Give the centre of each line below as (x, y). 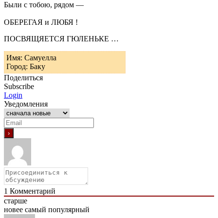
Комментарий (32, 191)
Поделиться (23, 77)
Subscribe (19, 86)
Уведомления (26, 104)
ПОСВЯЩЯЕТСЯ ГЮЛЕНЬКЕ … (61, 38)
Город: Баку (26, 66)
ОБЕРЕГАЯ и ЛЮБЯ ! (41, 22)
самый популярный (57, 209)
